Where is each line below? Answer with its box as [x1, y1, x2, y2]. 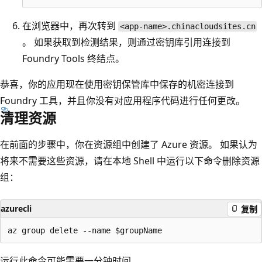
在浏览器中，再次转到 [22, 19, 118, 33]
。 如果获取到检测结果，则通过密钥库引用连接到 [22, 36, 230, 49]
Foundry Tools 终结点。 [22, 52, 125, 65]
